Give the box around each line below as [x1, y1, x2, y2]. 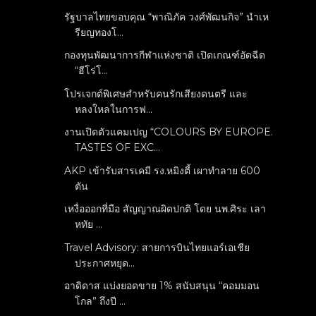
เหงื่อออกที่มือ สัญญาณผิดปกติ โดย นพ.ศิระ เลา [64, 202, 267, 215]
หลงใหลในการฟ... [75, 102, 153, 116]
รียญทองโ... [75, 25, 124, 39]
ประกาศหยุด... [75, 256, 135, 269]
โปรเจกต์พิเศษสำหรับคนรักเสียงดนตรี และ [64, 87, 248, 100]
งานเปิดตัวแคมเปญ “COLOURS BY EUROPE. [64, 126, 274, 138]
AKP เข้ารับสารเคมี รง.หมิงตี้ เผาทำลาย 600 [64, 164, 261, 177]
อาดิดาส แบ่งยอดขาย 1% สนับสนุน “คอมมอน [64, 279, 260, 292]
